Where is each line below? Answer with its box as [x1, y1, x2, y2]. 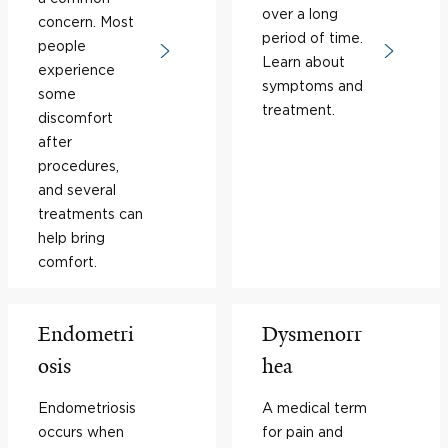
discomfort [38, 110, 113, 125]
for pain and [262, 424, 343, 439]
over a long [262, 6, 338, 21]
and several [38, 182, 116, 197]
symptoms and [262, 78, 363, 93]
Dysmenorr [262, 321, 362, 347]
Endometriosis [38, 400, 136, 415]
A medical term [262, 400, 367, 415]
